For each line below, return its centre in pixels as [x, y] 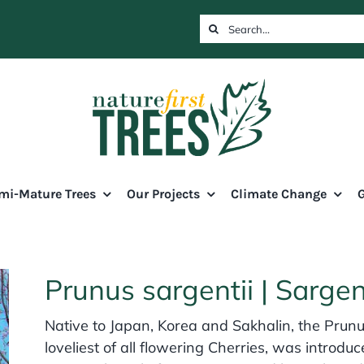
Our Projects [163, 194]
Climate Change [278, 194]
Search [225, 26]
